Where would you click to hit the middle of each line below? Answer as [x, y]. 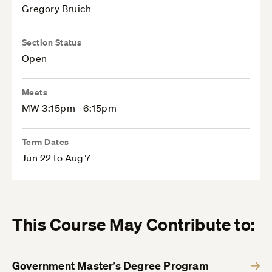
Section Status [52, 42]
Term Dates [46, 142]
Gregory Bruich [57, 9]
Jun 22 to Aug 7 [56, 158]
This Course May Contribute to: [134, 225]
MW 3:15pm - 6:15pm [70, 108]
